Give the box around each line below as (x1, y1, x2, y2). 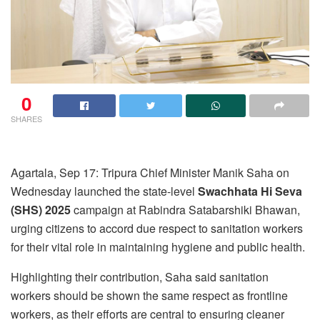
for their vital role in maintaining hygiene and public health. (11, 239, 305, 256)
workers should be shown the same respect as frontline (11, 287, 288, 304)
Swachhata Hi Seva (198, 183, 302, 200)
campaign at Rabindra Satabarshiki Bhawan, (71, 201, 300, 219)
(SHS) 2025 (11, 201, 71, 219)
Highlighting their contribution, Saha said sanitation (11, 269, 269, 286)
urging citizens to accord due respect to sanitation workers (11, 220, 303, 237)
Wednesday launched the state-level (11, 183, 198, 200)
